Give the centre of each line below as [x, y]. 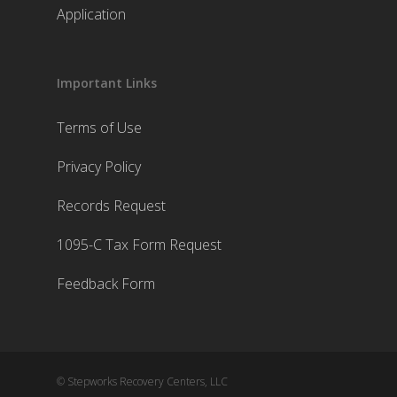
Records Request [111, 206]
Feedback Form [106, 284]
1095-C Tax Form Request [139, 245]
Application [91, 14]
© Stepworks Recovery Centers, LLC [142, 381]
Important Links [107, 83]
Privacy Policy [99, 167]
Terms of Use [99, 128]
